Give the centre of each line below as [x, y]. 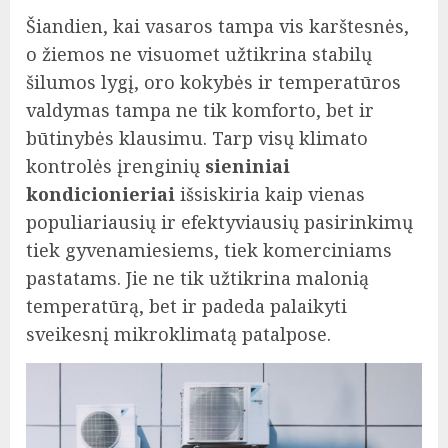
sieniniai [247, 166]
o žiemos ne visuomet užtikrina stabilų [199, 54]
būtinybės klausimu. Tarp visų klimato [197, 138]
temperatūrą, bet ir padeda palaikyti [186, 306]
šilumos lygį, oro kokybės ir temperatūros [213, 82]
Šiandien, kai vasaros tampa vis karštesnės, [217, 26]
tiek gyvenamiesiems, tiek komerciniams [209, 250]
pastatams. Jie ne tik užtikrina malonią [197, 278]
